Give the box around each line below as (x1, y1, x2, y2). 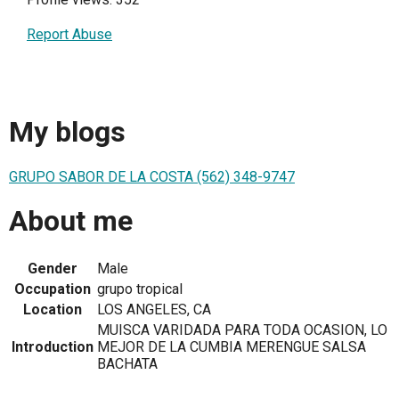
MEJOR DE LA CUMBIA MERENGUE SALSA (97, 338, 366, 355)
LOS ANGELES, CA (97, 300, 211, 318)
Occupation (14, 280, 91, 297)
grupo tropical (97, 280, 183, 297)
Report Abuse (27, 26, 112, 43)
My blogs (9, 115, 126, 150)
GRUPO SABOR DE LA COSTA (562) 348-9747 (9, 167, 295, 185)
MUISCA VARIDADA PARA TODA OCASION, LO (97, 321, 387, 338)
